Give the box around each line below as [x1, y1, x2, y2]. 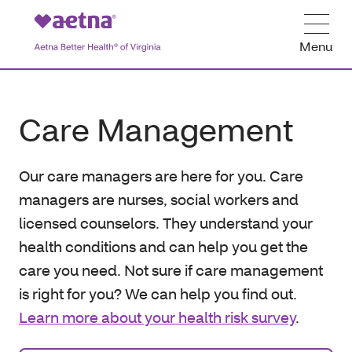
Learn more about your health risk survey [19, 307, 295, 327]
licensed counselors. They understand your [19, 213, 313, 233]
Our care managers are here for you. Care [19, 166, 303, 185]
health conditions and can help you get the [19, 236, 308, 256]
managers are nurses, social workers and [19, 189, 299, 209]
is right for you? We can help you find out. [19, 284, 297, 303]
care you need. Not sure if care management [19, 260, 323, 280]
